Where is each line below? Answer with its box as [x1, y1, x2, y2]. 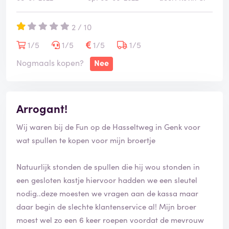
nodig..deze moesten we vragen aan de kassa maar [16, 188, 198, 199]
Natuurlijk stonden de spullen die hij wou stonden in [16, 161, 200, 172]
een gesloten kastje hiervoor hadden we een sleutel [16, 174, 197, 186]
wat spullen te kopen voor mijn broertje [16, 134, 157, 146]
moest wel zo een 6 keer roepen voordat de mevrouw [16, 214, 204, 225]
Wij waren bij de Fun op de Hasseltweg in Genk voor [16, 121, 200, 132]
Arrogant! [16, 100, 67, 117]
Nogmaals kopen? [16, 57, 84, 68]
